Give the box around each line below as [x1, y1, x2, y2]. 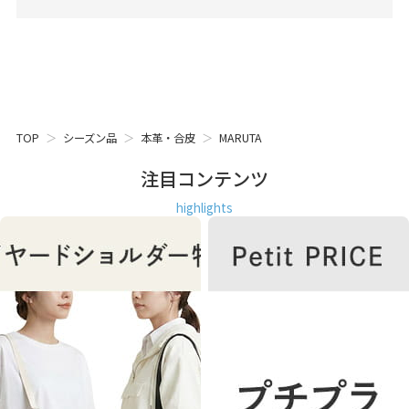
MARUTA [218, 129, 262, 146]
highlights [176, 197, 233, 216]
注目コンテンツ [141, 164, 268, 192]
